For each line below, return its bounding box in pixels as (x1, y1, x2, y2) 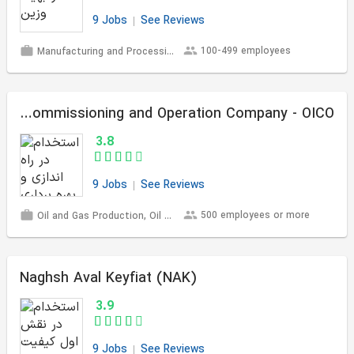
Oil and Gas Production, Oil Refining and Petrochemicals (34, 209, 164, 224)
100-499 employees (201, 44, 291, 58)
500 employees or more (201, 209, 310, 223)
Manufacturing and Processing (34, 45, 167, 60)
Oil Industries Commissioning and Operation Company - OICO (20, 104, 32, 125)
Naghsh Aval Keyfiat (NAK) (20, 268, 196, 289)
